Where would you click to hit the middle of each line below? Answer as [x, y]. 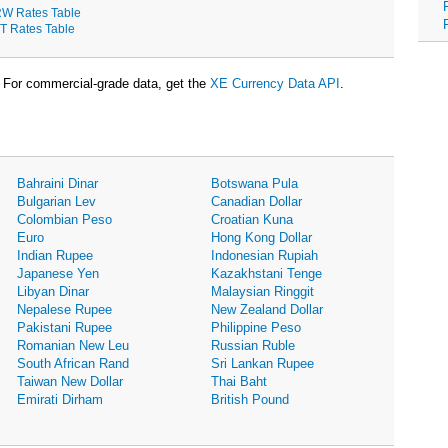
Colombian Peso [65, 220]
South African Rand [73, 364]
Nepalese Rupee [65, 310]
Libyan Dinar [53, 292]
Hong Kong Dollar [261, 238]
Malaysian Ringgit [262, 292]
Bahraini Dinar [58, 184]
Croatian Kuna [252, 220]
